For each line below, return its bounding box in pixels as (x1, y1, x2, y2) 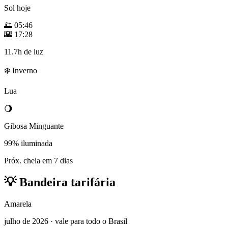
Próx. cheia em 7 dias (4, 156, 73, 165)
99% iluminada (4, 139, 52, 148)
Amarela (4, 199, 32, 209)
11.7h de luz (4, 47, 43, 56)
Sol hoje (4, 4, 31, 13)
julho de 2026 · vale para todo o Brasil (4, 217, 127, 226)
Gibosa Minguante (4, 122, 64, 131)
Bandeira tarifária (16, 176, 116, 189)
